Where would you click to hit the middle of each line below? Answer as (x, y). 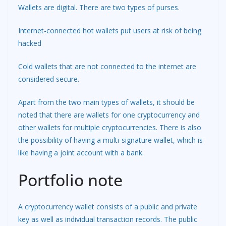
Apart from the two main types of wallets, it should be (106, 102)
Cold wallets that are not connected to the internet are (107, 66)
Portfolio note (70, 180)
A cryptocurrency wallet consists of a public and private (108, 206)
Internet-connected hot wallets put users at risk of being (110, 30)
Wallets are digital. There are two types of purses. (99, 7)
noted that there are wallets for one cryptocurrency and (109, 115)
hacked (30, 43)
